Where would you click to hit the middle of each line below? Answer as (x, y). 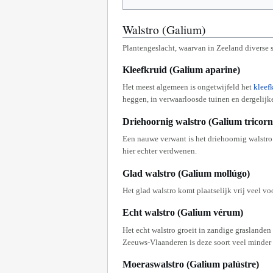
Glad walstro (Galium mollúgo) (186, 173)
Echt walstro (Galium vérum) (183, 213)
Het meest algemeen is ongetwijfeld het (188, 87)
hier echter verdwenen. (160, 151)
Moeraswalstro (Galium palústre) (191, 264)
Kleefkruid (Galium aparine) (181, 69)
